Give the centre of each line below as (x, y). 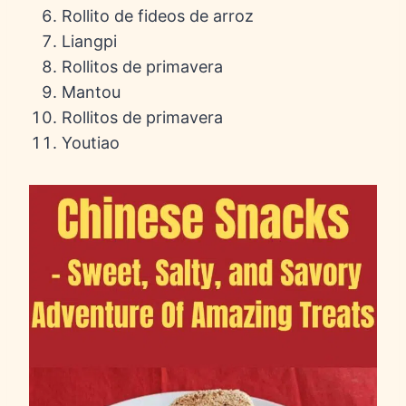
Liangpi (89, 42)
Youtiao (91, 143)
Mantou (91, 92)
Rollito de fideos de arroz (158, 16)
